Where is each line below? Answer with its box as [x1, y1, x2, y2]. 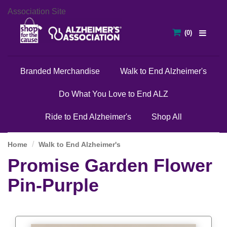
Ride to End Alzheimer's [45, 112, 131, 122]
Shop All [152, 112, 182, 122]
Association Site [8, 7, 66, 16]
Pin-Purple [8, 174, 99, 196]
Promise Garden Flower [8, 155, 212, 176]
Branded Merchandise [20, 67, 100, 76]
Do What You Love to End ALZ [59, 90, 168, 99]
